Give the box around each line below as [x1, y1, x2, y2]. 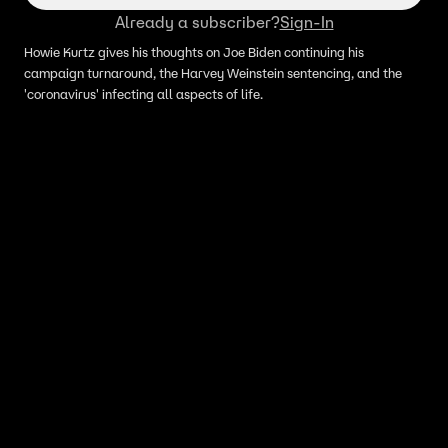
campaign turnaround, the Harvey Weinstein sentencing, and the [24, 65, 402, 82]
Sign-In [279, 12, 334, 32]
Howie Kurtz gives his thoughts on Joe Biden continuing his [24, 44, 364, 61]
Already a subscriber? [114, 12, 280, 32]
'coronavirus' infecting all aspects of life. [24, 86, 263, 103]
